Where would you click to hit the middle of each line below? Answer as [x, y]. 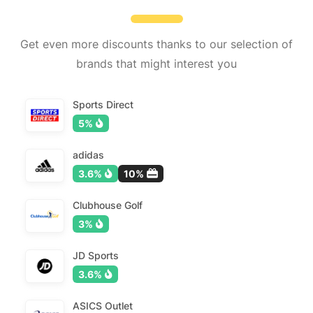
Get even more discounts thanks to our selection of [156, 44]
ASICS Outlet [103, 305]
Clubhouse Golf [108, 205]
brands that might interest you [156, 64]
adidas [88, 154]
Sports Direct [103, 104]
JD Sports [96, 255]
